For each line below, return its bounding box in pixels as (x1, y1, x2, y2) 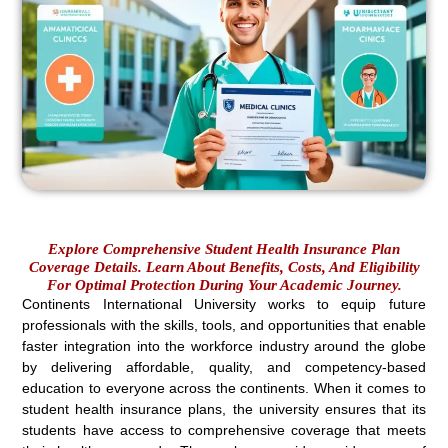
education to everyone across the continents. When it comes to (22, 379, 426, 396)
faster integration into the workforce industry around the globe (22, 337, 426, 354)
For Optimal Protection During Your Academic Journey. (46, 276, 402, 293)
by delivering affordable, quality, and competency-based (22, 358, 426, 375)
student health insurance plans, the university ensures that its (22, 400, 426, 417)
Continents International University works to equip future (22, 295, 426, 312)
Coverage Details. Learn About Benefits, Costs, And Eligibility (28, 258, 420, 275)
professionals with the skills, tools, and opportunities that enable (22, 316, 426, 333)
